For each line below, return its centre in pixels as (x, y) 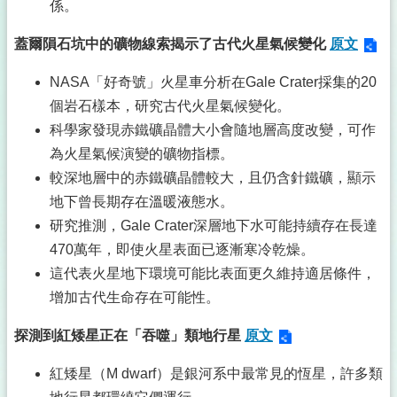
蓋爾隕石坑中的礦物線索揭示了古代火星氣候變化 (172, 44)
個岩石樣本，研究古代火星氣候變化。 (170, 106)
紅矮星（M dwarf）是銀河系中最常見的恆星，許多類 (216, 374)
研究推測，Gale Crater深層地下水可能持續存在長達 (214, 226)
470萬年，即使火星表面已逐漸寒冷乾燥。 (182, 250)
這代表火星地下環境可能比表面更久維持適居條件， (213, 274)
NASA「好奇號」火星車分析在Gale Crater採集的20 (213, 82)
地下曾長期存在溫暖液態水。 (142, 202)
